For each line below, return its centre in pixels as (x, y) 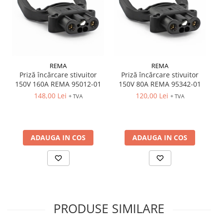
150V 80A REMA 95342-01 (160, 84)
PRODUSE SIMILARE (109, 208)
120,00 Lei (152, 95)
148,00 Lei (50, 95)
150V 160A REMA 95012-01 (58, 84)
